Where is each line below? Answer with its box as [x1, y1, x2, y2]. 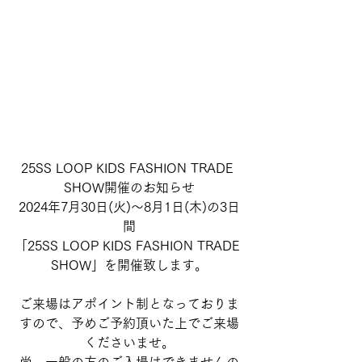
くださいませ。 [84, 335, 175, 349]
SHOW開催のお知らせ [64, 180, 195, 194]
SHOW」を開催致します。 [51, 258, 208, 271]
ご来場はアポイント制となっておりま [19, 297, 239, 310]
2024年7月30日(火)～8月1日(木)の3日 [19, 200, 240, 213]
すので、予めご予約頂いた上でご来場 [19, 316, 239, 330]
